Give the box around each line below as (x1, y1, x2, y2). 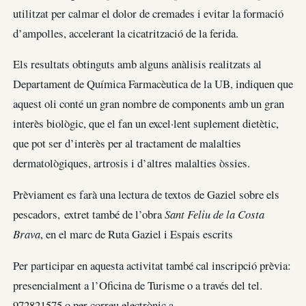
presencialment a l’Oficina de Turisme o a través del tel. (13, 277, 262, 293)
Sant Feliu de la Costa (165, 206, 264, 223)
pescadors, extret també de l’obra (13, 206, 165, 223)
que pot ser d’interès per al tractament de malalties (13, 135, 241, 152)
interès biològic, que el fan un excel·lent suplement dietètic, (13, 115, 279, 132)
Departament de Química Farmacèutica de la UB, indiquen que (13, 76, 293, 92)
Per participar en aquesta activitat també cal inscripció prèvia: (13, 257, 291, 273)
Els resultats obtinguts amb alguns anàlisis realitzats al (13, 56, 262, 72)
